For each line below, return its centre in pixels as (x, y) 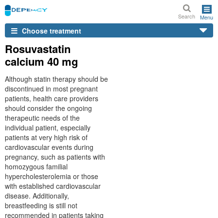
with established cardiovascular (53, 186)
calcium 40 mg (41, 61)
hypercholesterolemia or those (52, 176)
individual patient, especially (48, 127)
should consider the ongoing (48, 108)
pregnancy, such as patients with (55, 157)
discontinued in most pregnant (51, 89)
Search (187, 16)
